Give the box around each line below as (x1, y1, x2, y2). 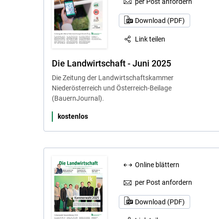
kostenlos (57, 112, 88, 120)
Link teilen (135, 35, 166, 44)
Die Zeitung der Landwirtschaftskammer (51, 73, 174, 82)
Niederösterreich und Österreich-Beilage (51, 84, 172, 92)
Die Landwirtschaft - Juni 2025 (51, 58, 171, 68)
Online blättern (135, 160, 180, 169)
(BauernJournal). (51, 94, 104, 102)
